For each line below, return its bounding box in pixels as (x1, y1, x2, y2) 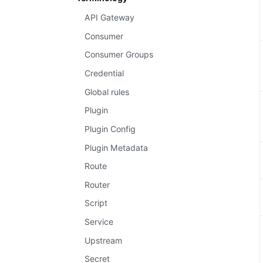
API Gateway (84, 12, 134, 23)
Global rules (84, 86, 129, 97)
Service (84, 217, 113, 227)
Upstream (84, 235, 122, 245)
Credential (84, 68, 124, 79)
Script (84, 198, 107, 208)
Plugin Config (84, 123, 136, 134)
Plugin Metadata (84, 142, 148, 153)
